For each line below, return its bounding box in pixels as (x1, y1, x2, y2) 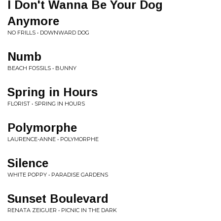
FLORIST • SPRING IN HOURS (7, 100, 85, 107)
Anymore (7, 14, 59, 28)
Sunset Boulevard (7, 192, 109, 205)
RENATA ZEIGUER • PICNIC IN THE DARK (7, 207, 117, 214)
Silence (7, 156, 48, 170)
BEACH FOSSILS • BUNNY (7, 65, 76, 72)
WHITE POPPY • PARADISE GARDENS (7, 171, 108, 178)
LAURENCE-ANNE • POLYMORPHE (7, 136, 99, 143)
